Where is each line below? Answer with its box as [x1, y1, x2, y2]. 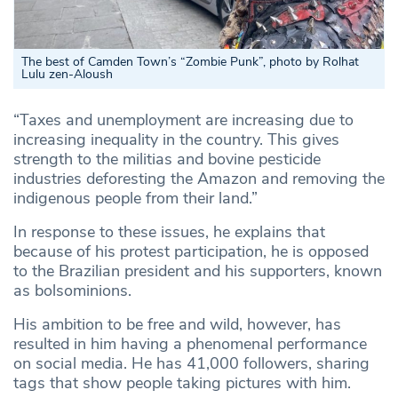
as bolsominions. [13, 279, 131, 301]
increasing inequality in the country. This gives [13, 128, 339, 150]
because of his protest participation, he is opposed [13, 240, 369, 262]
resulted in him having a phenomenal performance [13, 332, 367, 354]
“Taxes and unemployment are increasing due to [13, 108, 354, 131]
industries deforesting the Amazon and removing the [13, 167, 385, 189]
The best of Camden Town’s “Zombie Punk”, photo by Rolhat [21, 52, 359, 70]
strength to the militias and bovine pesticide [13, 147, 321, 170]
